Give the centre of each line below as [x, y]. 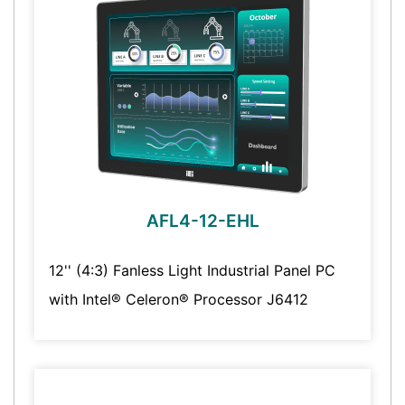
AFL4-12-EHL [202, 221]
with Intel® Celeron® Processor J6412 [178, 300]
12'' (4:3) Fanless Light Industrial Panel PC [192, 271]
